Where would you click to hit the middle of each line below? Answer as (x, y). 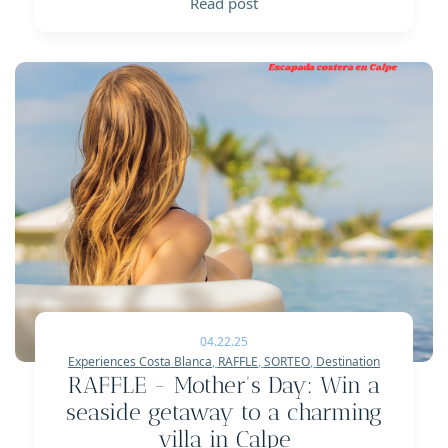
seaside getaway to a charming (224, 413)
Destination (348, 362)
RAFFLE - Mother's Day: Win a (224, 386)
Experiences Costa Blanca (140, 362)
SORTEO (287, 362)
